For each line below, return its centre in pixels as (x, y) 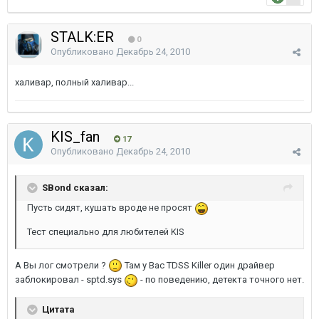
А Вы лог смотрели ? (62, 265)
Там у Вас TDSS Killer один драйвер (199, 265)
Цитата (57, 309)
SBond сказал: (75, 187)
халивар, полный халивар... (74, 82)
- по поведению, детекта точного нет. (221, 280)
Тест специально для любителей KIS (106, 231)
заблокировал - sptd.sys (69, 280)
